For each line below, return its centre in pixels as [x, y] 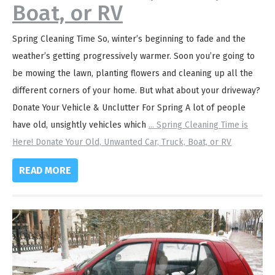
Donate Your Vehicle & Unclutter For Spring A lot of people [129, 107]
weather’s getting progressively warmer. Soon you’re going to [134, 56]
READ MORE [45, 170]
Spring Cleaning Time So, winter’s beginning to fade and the [129, 39]
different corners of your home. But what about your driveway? [136, 90]
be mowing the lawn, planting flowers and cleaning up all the [133, 73]
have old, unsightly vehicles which [80, 125]
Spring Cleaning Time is [201, 125]
